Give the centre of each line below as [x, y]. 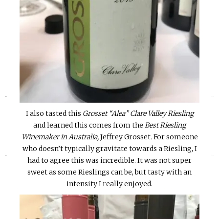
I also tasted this [54, 113]
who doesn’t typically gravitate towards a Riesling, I [109, 148]
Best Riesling [165, 125]
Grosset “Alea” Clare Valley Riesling [138, 113]
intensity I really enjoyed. [109, 184]
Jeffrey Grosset [125, 137]
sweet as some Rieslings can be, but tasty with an [109, 172]
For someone [175, 137]
